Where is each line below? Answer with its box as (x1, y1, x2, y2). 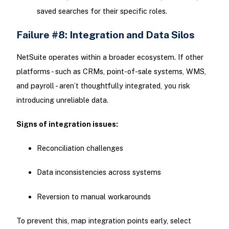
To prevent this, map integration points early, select (16, 216, 191, 225)
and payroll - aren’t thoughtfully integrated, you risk (16, 81, 190, 90)
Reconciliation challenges (36, 144, 123, 153)
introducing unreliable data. (16, 95, 108, 104)
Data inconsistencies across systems (36, 168, 161, 177)
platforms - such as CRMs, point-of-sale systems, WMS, (16, 66, 206, 76)
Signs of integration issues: (16, 120, 118, 129)
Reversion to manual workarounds (36, 192, 151, 201)
